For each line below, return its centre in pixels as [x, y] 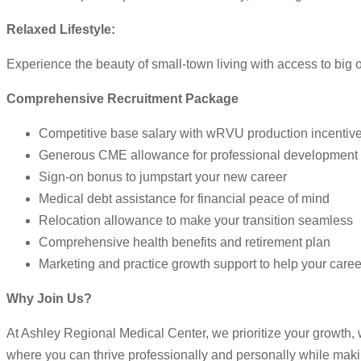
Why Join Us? [49, 299]
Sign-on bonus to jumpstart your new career [163, 177]
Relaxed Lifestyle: [61, 30]
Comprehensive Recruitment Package [122, 99]
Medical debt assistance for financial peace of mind [184, 199]
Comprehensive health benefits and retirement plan [185, 243]
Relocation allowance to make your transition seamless [196, 221]
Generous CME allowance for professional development [198, 156]
